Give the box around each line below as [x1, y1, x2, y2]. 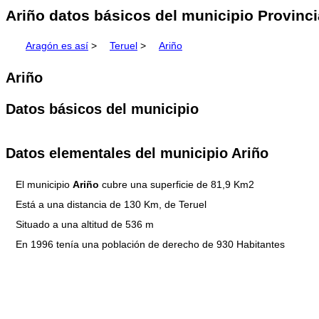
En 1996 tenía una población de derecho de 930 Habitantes [16, 239, 285, 251]
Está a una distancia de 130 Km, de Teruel [16, 199, 206, 211]
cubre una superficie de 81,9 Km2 [99, 179, 254, 191]
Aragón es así [26, 40, 88, 52]
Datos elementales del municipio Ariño [6, 145, 268, 161]
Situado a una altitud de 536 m [16, 219, 154, 231]
